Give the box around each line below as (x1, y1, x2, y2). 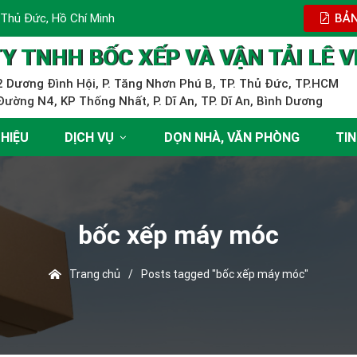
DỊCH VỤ (64, 129, 114, 145)
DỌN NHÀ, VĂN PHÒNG (163, 129, 300, 145)
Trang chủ (61, 267, 120, 281)
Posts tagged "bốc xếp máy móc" (140, 267, 308, 281)
